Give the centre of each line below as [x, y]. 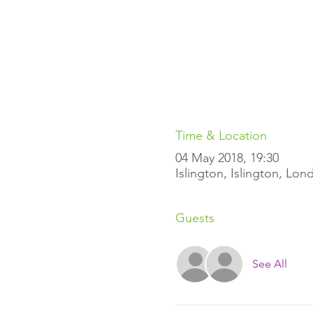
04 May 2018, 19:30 [227, 158]
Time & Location [221, 136]
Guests [195, 218]
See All [269, 264]
